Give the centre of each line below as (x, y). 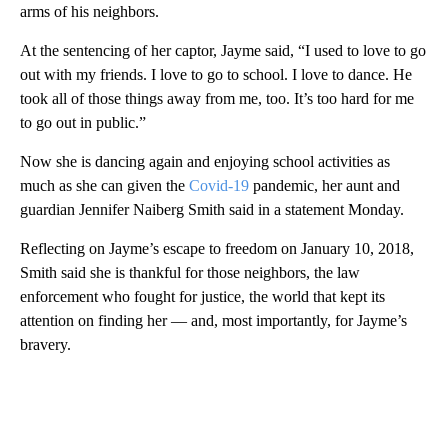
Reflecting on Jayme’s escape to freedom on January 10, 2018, (217, 248)
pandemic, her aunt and (326, 185)
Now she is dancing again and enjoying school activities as (205, 161)
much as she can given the (102, 185)
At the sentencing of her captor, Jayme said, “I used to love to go (223, 50)
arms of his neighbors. (89, 11)
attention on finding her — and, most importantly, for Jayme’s (213, 320)
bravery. (45, 344)
